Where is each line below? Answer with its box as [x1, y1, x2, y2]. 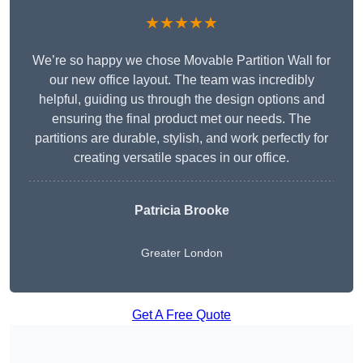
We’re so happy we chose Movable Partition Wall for [32, 53, 331, 68]
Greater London [140, 246, 223, 260]
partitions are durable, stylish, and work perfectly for [35, 131, 328, 146]
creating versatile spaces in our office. [74, 151, 289, 165]
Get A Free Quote [132, 308, 231, 322]
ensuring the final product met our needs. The [52, 112, 311, 126]
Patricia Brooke [134, 203, 229, 218]
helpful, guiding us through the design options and [38, 92, 325, 107]
